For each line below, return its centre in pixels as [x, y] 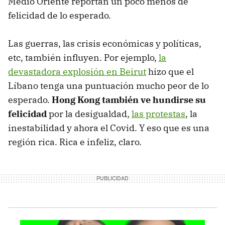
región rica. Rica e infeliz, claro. [75, 142]
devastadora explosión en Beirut [77, 72]
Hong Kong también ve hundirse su [129, 100]
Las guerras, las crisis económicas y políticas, [105, 44]
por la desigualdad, [89, 114]
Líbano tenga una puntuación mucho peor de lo [108, 86]
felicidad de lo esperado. [60, 16]
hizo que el [170, 72]
